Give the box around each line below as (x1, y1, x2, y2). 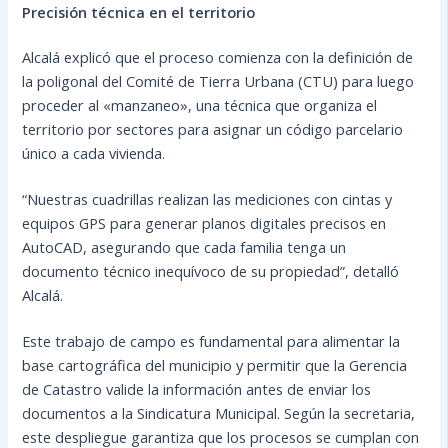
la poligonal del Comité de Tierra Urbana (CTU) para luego (22, 71, 415, 92)
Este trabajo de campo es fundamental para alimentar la (22, 331, 401, 352)
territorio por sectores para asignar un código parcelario (22, 119, 404, 140)
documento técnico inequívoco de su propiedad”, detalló (22, 261, 400, 282)
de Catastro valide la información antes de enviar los (22, 379, 372, 400)
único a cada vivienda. (22, 143, 170, 164)
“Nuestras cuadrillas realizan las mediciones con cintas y (22, 189, 393, 210)
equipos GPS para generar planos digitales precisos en (22, 213, 387, 234)
